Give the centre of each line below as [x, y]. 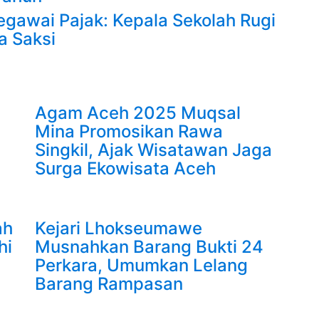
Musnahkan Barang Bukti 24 [149, 247]
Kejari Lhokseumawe [119, 228]
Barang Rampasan [109, 284]
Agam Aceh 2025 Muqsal [138, 113]
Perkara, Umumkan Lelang [141, 265]
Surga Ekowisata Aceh [125, 168]
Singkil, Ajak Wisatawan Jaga [153, 150]
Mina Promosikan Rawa [129, 131]
